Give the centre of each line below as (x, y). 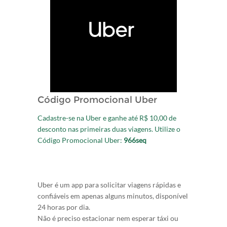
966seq (135, 140)
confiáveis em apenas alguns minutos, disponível (113, 196)
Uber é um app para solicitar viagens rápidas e (109, 185)
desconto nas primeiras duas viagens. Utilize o (109, 129)
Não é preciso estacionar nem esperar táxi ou (108, 218)
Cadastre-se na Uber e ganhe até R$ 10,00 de (107, 118)
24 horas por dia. (65, 207)
